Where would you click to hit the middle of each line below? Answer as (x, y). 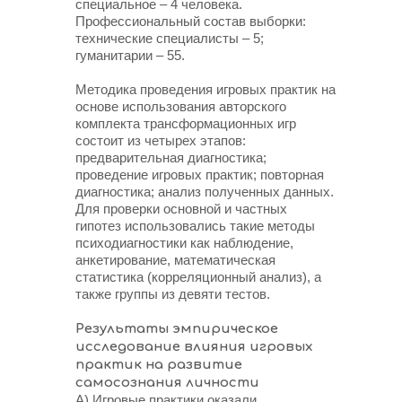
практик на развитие (159, 365)
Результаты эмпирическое (177, 329)
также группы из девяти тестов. (173, 294)
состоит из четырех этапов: (161, 140)
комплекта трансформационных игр (186, 123)
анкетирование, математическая (175, 260)
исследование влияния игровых (194, 347)
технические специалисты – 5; (170, 38)
